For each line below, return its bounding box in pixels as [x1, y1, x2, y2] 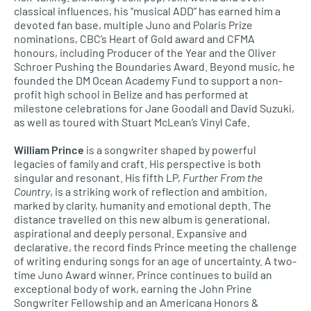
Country [14, 185, 50, 198]
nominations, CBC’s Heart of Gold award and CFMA [14, 32, 255, 45]
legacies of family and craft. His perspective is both [14, 157, 261, 170]
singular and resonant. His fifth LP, [14, 171, 183, 184]
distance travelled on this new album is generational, [14, 212, 270, 226]
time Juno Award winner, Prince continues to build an [14, 268, 272, 281]
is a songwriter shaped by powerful [84, 143, 256, 156]
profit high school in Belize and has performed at [14, 87, 249, 101]
